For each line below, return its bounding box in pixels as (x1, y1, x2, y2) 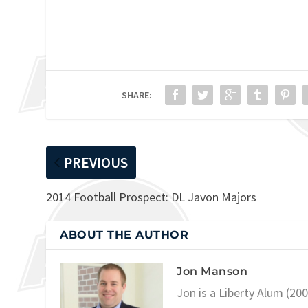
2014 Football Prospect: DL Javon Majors (46, 188, 257, 205)
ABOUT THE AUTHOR (60, 228, 189, 241)
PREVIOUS (64, 153, 129, 172)
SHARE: (122, 88, 153, 101)
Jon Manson (177, 264, 248, 278)
